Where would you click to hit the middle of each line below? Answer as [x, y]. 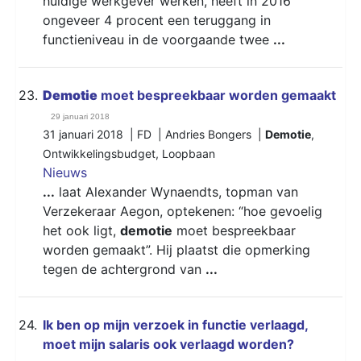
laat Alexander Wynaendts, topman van [176, 191]
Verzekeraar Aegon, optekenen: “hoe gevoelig [183, 211]
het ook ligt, [81, 230]
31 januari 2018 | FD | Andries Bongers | [154, 134]
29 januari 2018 [80, 116]
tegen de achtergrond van [124, 269]
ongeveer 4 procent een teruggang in [157, 20]
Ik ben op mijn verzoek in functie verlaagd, [175, 324]
